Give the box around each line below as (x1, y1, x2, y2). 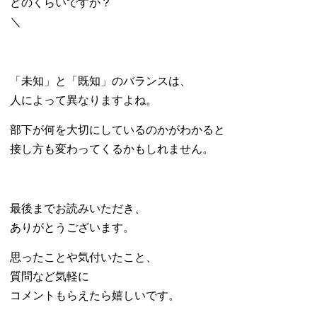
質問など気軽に (10, 270, 89, 282)
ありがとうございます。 (10, 221, 134, 234)
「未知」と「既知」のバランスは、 (10, 75, 191, 87)
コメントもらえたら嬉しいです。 (10, 289, 180, 301)
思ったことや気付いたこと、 (10, 251, 157, 263)
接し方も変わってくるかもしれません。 (10, 143, 214, 155)
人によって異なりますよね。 (10, 94, 157, 106)
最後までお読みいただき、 (10, 202, 146, 214)
